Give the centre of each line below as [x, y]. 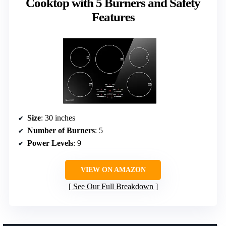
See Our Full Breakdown [113, 186]
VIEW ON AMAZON [113, 169]
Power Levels [50, 143]
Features [113, 17]
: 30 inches [58, 118]
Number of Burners [61, 130]
